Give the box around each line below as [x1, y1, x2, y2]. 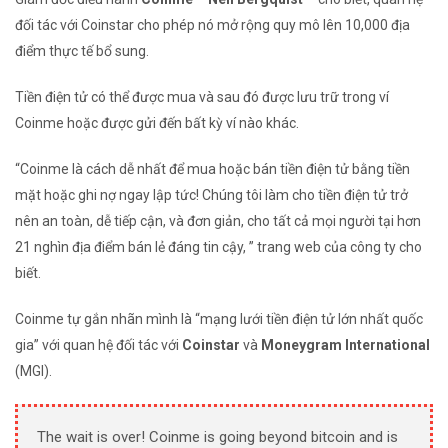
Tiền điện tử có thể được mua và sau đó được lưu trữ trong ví [15, 89, 389, 106]
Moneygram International [261, 337, 430, 354]
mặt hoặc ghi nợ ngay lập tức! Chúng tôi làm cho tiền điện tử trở [15, 187, 408, 204]
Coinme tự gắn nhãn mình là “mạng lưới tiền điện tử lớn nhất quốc [15, 311, 423, 328]
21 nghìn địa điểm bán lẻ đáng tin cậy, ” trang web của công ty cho [15, 239, 422, 256]
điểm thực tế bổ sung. [15, 43, 149, 60]
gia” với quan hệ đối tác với [15, 337, 182, 354]
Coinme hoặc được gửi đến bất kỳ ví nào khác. [15, 115, 299, 132]
